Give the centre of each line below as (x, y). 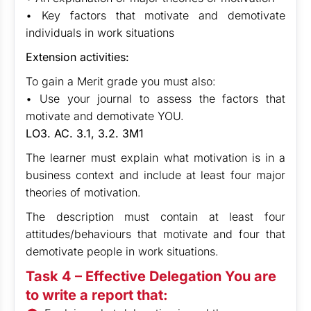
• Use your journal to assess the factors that (155, 99)
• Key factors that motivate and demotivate (155, 15)
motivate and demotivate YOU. (105, 116)
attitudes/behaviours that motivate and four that (155, 234)
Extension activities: (77, 57)
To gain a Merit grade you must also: (121, 81)
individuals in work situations (102, 33)
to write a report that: (97, 295)
